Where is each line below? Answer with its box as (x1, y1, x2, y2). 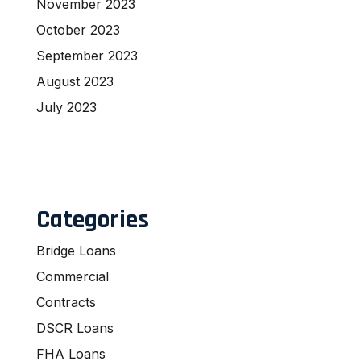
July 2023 (36, 98, 97, 115)
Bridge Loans (36, 242, 116, 259)
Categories (36, 202, 149, 236)
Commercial (36, 268, 109, 284)
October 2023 (36, 21, 120, 38)
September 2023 (36, 47, 138, 64)
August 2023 (36, 73, 114, 89)
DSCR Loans (36, 319, 114, 336)
